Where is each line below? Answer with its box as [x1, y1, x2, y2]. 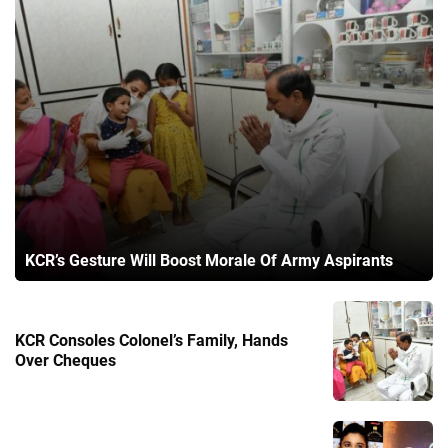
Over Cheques [15, 350, 116, 370]
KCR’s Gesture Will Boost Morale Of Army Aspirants [25, 250, 393, 270]
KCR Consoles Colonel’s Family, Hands [15, 330, 288, 350]
